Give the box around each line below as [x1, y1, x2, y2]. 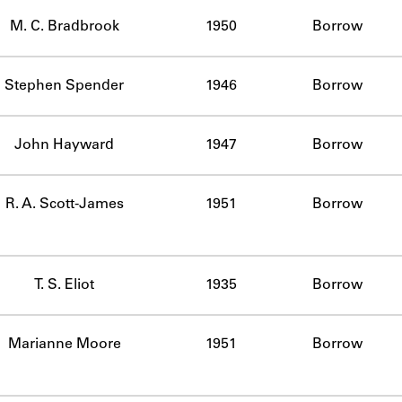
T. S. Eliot [34, 277, 94, 293]
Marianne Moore [7, 336, 121, 352]
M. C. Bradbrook [9, 19, 119, 34]
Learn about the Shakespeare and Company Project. [43, 67, 359, 80]
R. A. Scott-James [4, 197, 124, 212]
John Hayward [14, 137, 114, 153]
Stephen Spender [4, 78, 124, 93]
